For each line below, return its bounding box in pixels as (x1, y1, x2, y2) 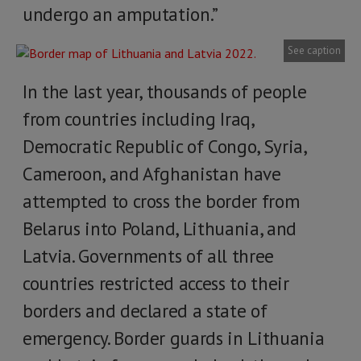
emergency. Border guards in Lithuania (23, 326, 325, 350)
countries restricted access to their (23, 272, 289, 295)
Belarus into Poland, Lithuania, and (23, 217, 297, 240)
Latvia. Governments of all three (23, 244, 274, 268)
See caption (288, 44, 341, 57)
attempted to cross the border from (23, 189, 300, 213)
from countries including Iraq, (23, 107, 254, 131)
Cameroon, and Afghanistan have (23, 162, 281, 185)
